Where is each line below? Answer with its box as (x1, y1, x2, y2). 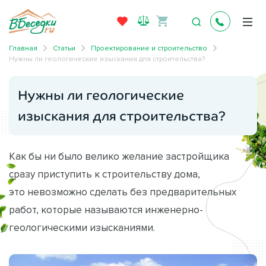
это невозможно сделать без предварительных (9, 186, 236, 197)
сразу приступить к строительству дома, (9, 168, 200, 179)
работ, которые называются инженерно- (9, 204, 203, 215)
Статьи (53, 43, 75, 52)
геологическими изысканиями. (9, 221, 155, 233)
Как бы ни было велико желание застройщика (9, 150, 229, 161)
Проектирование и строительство (91, 43, 207, 52)
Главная (9, 43, 37, 52)
